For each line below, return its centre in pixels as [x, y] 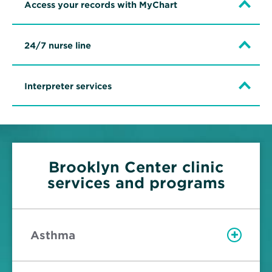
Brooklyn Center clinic [136, 168]
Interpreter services [68, 87]
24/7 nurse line [58, 46]
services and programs [136, 183]
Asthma [53, 235]
